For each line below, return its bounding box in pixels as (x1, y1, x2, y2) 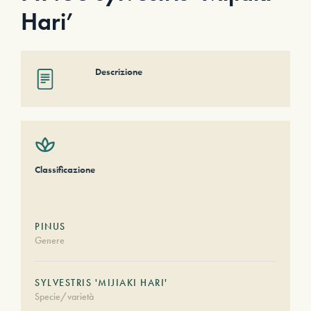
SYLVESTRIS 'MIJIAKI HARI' (35, 276, 168, 289)
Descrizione (95, 65, 142, 78)
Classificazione (35, 163, 95, 176)
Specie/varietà (35, 290, 94, 303)
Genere (35, 234, 65, 246)
